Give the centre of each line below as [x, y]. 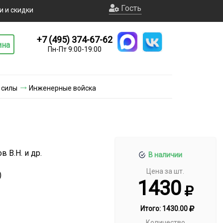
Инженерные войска [62, 88]
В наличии [166, 155]
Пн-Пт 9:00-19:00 [75, 49]
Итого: [151, 208]
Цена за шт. [166, 171]
